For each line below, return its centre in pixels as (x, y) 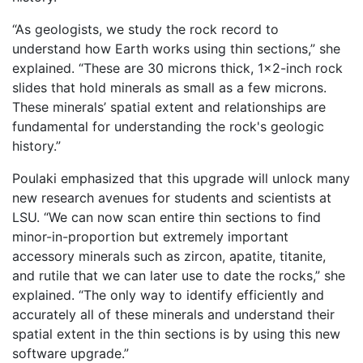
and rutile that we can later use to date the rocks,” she (179, 276)
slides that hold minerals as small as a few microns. (169, 88)
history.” (36, 146)
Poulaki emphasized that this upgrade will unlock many (181, 179)
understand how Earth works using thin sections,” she (176, 49)
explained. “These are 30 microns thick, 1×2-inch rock (177, 68)
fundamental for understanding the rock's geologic (168, 127)
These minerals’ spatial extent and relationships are (169, 107)
